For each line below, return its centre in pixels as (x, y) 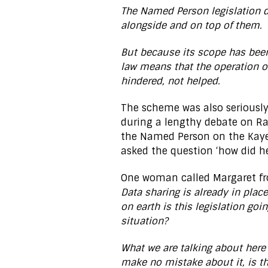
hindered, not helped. (170, 81)
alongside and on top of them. (191, 25)
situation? (144, 221)
